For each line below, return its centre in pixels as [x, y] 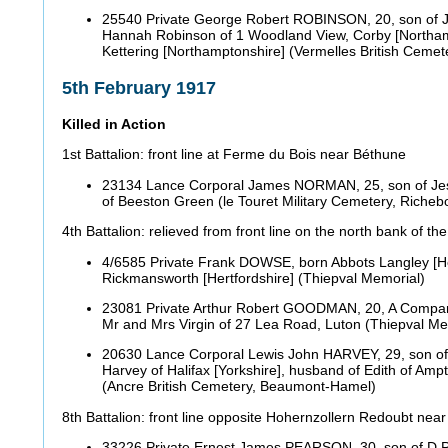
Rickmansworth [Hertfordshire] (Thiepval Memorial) [265, 277]
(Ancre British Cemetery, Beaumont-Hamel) [243, 386]
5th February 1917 [141, 87]
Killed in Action [116, 123]
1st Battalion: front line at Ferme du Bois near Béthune [236, 154]
